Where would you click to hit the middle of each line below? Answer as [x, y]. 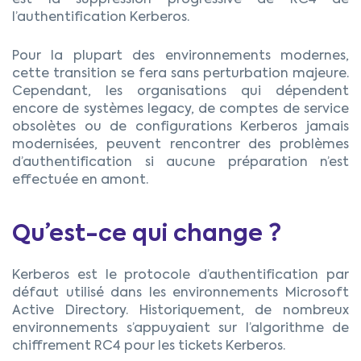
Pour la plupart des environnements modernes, [180, 57]
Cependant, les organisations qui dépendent [180, 92]
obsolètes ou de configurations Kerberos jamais [180, 128]
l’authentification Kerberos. [101, 18]
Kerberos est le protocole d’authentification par [180, 275]
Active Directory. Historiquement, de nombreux [180, 311]
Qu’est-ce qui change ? [147, 234]
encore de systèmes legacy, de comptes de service [180, 110]
